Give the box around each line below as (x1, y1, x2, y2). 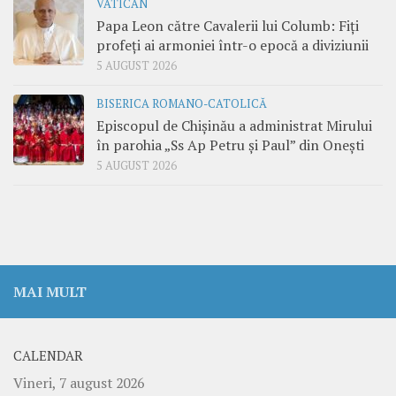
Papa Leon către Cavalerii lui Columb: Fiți (96, 16, 359, 36)
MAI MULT (13, 282, 87, 302)
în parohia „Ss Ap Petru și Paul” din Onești (96, 135, 364, 156)
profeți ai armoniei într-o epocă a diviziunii (96, 35, 369, 56)
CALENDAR (13, 347, 83, 365)
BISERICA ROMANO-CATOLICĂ (96, 96, 267, 112)
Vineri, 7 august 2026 (13, 373, 144, 393)
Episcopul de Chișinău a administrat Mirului (96, 116, 372, 136)
